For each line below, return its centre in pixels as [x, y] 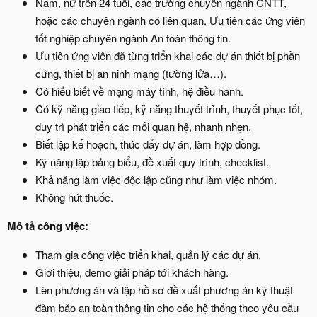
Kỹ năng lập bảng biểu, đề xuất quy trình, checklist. [152, 162]
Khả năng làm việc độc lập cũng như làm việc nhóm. [156, 179]
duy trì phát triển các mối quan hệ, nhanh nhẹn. [143, 126]
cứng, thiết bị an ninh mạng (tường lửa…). [131, 73]
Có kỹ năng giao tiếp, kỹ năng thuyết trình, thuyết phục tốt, [169, 109]
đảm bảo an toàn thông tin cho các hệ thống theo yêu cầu [167, 307]
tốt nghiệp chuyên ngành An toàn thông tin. [133, 38]
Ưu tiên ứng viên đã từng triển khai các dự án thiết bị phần [168, 56]
